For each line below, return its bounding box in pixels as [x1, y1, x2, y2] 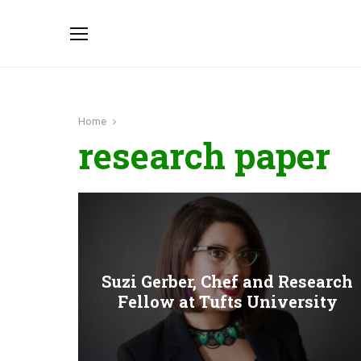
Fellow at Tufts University [117, 291, 338, 313]
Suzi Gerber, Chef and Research [102, 271, 353, 293]
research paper [78, 132, 330, 179]
